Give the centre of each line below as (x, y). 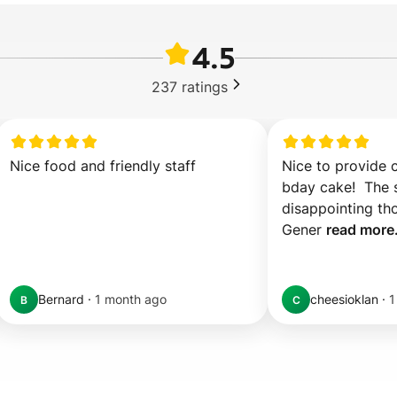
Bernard (61, 299)
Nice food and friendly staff (103, 166)
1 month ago (131, 299)
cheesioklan (344, 299)
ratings (205, 86)
